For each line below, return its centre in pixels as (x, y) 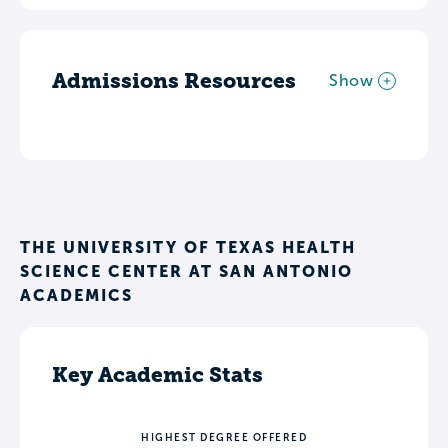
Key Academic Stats (157, 375)
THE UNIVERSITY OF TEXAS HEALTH (188, 247)
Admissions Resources (174, 81)
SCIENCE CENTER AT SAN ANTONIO (186, 271)
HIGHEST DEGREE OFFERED (224, 438)
